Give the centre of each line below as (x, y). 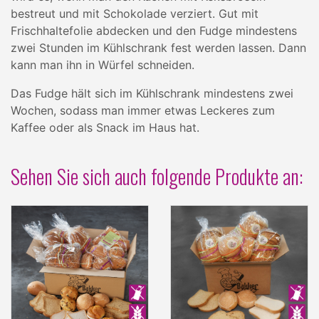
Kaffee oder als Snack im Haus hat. (105, 127)
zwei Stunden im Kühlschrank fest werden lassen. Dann (158, 48)
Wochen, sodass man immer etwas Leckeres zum (143, 110)
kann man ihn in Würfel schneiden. (103, 65)
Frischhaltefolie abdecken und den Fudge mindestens (154, 31)
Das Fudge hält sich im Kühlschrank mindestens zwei (152, 93)
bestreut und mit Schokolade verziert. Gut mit (135, 14)
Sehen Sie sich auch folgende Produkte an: (157, 176)
